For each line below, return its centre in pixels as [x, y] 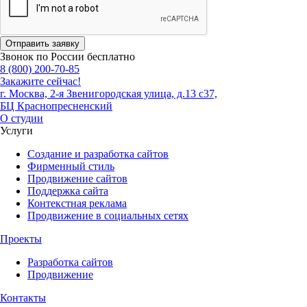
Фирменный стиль [71, 166]
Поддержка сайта [68, 191]
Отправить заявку [42, 43]
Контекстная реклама [77, 203]
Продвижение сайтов [77, 178]
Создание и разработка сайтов [98, 153]
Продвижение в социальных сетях [108, 215]
